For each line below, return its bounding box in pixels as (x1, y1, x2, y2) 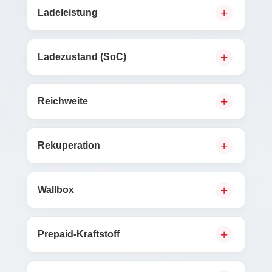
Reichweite (38, 96, 88, 106)
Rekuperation (38, 140, 100, 151)
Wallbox (38, 185, 74, 195)
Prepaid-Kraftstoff (38, 229, 120, 239)
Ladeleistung (38, 7, 98, 18)
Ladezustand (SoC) (38, 52, 126, 62)
